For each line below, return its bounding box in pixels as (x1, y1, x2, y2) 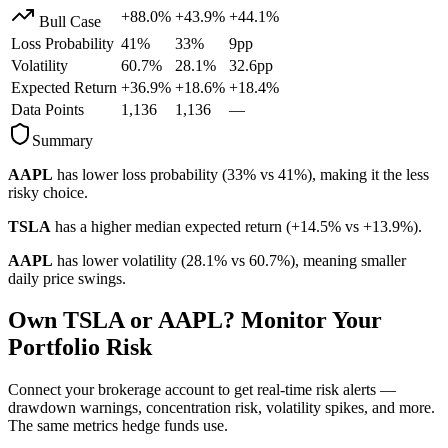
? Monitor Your (223, 307, 382, 334)
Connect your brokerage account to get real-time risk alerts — (8, 381, 396, 399)
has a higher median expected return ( (51, 217, 291, 235)
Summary (32, 131, 93, 149)
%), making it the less (294, 165, 429, 183)
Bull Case (39, 12, 101, 30)
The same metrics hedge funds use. (8, 417, 228, 435)
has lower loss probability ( (53, 165, 227, 183)
